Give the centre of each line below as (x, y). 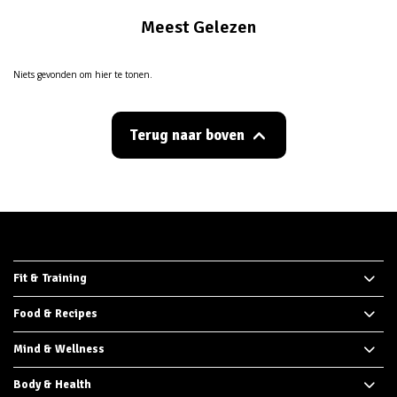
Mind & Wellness (59, 349)
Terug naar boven (187, 135)
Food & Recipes (55, 314)
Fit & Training (50, 278)
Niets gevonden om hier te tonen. (83, 74)
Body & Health (52, 385)
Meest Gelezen (198, 27)
